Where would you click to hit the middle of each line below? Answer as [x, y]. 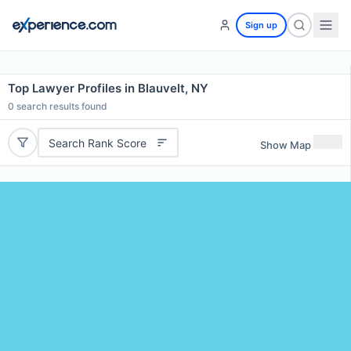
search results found [61, 106]
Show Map [286, 145]
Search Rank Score [97, 143]
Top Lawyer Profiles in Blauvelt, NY [108, 88]
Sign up [261, 25]
